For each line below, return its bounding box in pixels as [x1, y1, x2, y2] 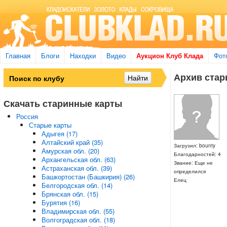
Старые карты [28, 120, 71, 130]
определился [173, 168, 206, 175]
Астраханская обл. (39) [41, 163, 112, 173]
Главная [6, 51, 30, 60]
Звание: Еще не [173, 159, 213, 166]
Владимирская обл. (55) [41, 206, 115, 216]
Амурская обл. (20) [41, 146, 99, 156]
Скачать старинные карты [3, 97, 122, 110]
